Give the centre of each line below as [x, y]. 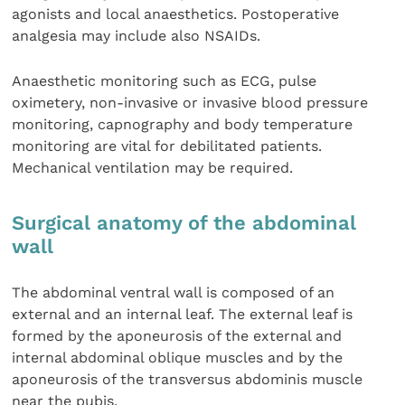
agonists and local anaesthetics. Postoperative [176, 14]
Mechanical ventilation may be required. [153, 168]
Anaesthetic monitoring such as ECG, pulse [165, 81]
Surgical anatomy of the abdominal [184, 222]
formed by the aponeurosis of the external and [177, 335]
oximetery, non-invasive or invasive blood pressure [190, 103]
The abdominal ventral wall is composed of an [174, 292]
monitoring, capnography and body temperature [183, 125]
